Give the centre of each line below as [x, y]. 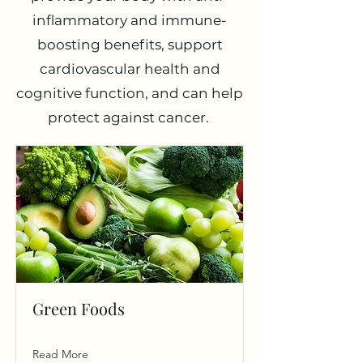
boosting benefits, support [130, 45]
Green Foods [79, 308]
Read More [60, 354]
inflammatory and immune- [130, 20]
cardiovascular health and [130, 69]
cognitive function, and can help [130, 93]
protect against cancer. [130, 117]
